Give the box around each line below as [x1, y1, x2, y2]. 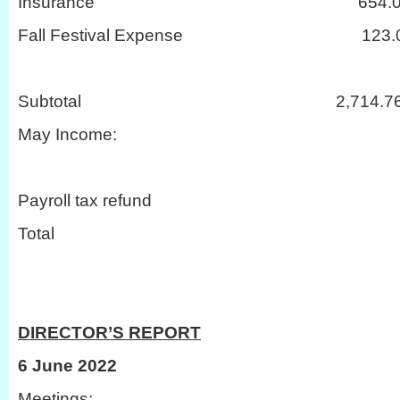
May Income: [18, 124, 117, 144]
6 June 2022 [18, 355, 117, 375]
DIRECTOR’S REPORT [18, 322, 201, 342]
